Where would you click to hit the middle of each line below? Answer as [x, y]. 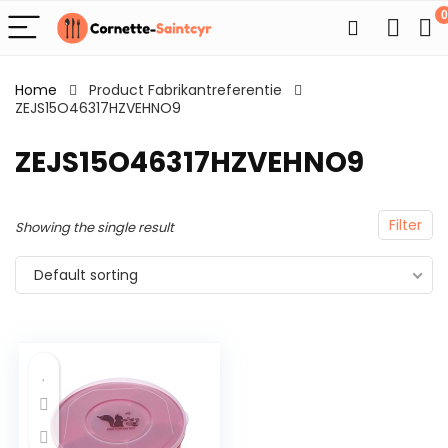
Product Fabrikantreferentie [185, 90]
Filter [405, 225]
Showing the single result [94, 227]
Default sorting [86, 275]
